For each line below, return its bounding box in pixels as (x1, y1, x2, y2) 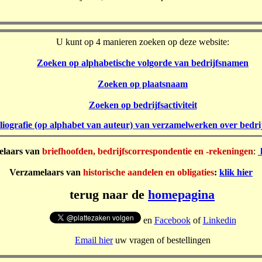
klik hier (219, 167, 253, 177)
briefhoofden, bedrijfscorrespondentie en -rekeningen (42, 146, 253, 156)
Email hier (75, 235, 113, 245)
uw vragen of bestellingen (113, 235, 211, 245)
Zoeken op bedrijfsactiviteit (88, 100, 197, 110)
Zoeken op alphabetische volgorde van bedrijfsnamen (37, 58, 249, 68)
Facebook (154, 215, 191, 225)
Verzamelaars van (9, 167, 83, 177)
